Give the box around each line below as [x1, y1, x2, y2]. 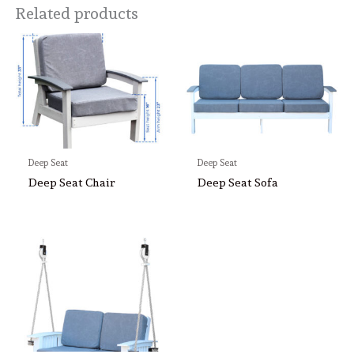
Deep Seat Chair [28, 175, 116, 189]
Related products [16, 4, 138, 24]
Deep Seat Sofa [198, 175, 279, 189]
